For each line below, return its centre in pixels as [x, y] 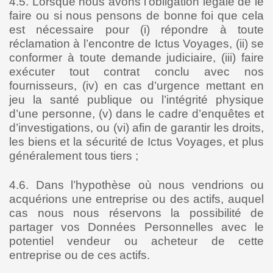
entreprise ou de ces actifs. [80, 255]
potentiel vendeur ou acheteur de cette [136, 241]
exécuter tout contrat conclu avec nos [136, 72]
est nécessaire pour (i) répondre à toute [136, 30]
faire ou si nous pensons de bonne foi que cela [136, 16]
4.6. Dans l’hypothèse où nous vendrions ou [136, 185]
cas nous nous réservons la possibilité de [136, 213]
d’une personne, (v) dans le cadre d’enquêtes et [136, 114]
